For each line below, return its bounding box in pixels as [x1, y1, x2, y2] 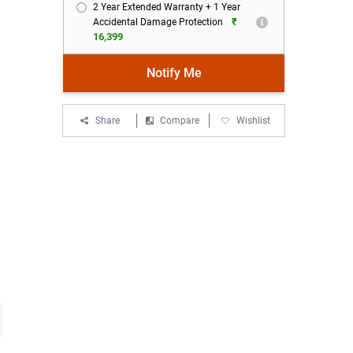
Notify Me [146, 65, 202, 80]
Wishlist [236, 115, 271, 126]
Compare [160, 115, 200, 126]
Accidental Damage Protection [93, 17, 224, 28]
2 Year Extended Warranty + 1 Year [93, 2, 241, 13]
